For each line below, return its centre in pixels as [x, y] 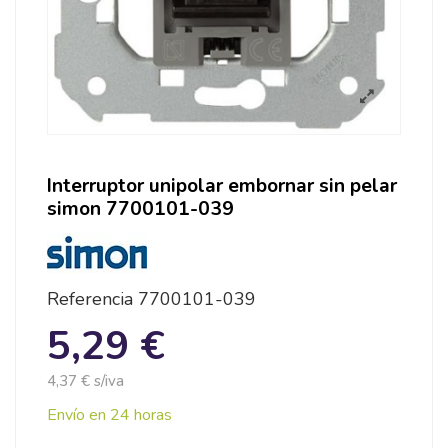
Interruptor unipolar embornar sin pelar [222, 185]
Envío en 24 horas [109, 415]
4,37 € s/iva [85, 381]
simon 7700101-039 [140, 208]
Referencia [90, 299]
